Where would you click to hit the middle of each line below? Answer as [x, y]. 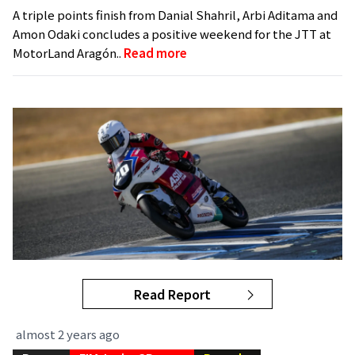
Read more [155, 53]
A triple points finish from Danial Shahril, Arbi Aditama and [175, 15]
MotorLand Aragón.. [68, 53]
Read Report [172, 294]
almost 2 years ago [68, 334]
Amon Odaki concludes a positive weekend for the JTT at [172, 34]
